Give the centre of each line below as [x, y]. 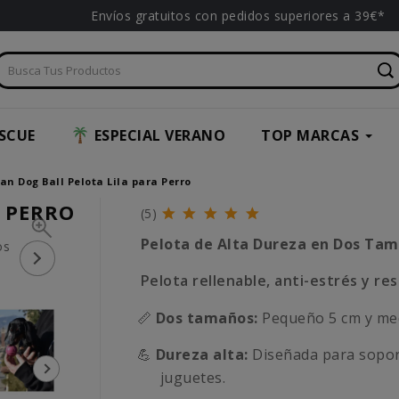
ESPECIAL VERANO [159, 136]
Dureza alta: [202, 355]
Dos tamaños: [207, 318]
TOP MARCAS [310, 136]
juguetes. [193, 378]
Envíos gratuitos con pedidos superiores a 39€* [238, 16]
